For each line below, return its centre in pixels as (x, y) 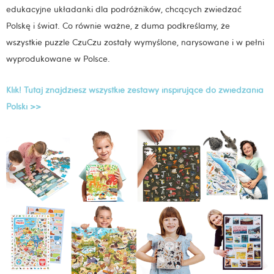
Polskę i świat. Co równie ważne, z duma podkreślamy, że (118, 25)
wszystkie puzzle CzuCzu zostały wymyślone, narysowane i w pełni (135, 42)
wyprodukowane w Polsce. (58, 58)
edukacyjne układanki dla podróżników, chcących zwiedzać (124, 9)
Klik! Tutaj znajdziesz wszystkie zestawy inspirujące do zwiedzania (135, 90)
